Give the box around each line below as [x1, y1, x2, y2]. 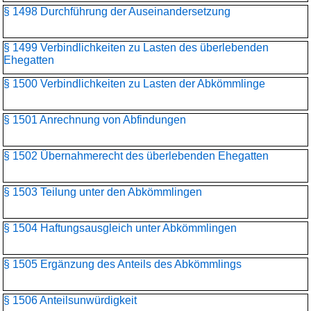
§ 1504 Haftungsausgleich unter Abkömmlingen [3, 222, 237, 234]
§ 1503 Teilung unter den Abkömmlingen [3, 186, 202, 198]
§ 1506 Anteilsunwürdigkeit [3, 294, 137, 306]
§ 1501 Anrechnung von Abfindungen [3, 114, 186, 126]
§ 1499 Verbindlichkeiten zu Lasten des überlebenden [3, 42, 269, 53]
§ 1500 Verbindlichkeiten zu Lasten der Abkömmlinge [3, 78, 265, 90]
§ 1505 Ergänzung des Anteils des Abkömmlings [3, 258, 242, 270]
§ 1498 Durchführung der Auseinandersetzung [3, 6, 230, 17]
